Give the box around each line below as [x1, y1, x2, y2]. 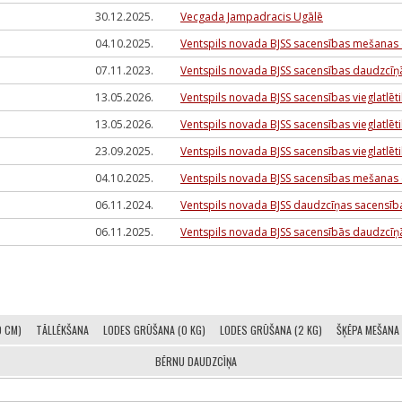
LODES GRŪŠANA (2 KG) [219, 322, 322, 337]
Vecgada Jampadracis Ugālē [180, 9, 323, 24]
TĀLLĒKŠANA [35, 322, 89, 337]
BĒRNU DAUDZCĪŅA [155, 354, 238, 369]
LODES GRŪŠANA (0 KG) [102, 322, 205, 337]
